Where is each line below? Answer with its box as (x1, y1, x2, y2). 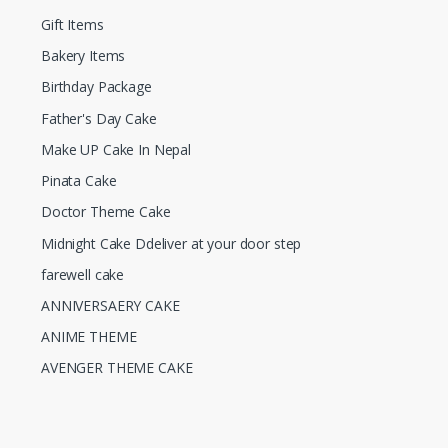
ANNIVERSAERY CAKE (41, 295, 180, 315)
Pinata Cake (41, 171, 117, 191)
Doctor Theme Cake (41, 202, 171, 222)
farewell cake (41, 264, 125, 284)
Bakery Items (41, 46, 126, 66)
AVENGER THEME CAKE (41, 358, 193, 378)
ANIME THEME (41, 327, 137, 347)
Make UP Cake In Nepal (41, 139, 191, 159)
